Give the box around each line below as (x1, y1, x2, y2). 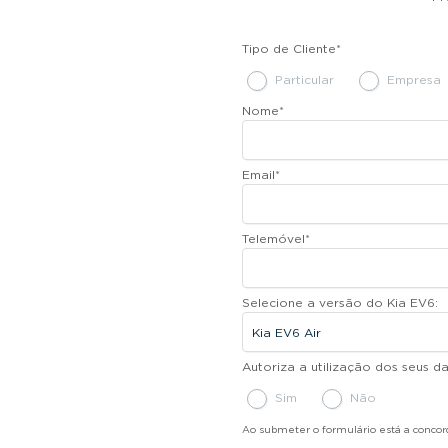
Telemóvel (242, 231, 305, 246)
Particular (275, 72, 334, 87)
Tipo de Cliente (242, 41, 336, 56)
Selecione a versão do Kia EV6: (242, 295, 438, 310)
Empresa (387, 72, 441, 87)
